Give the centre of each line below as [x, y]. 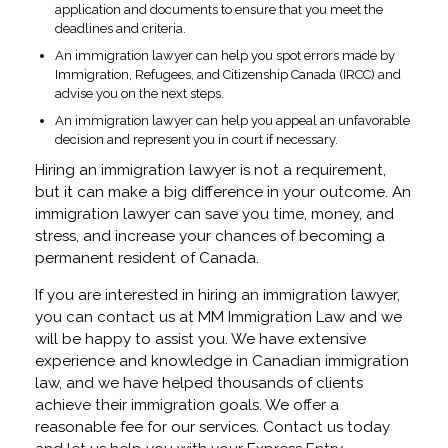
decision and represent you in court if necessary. [196, 140]
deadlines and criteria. [120, 29]
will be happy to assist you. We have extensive [200, 339]
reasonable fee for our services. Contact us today [212, 427]
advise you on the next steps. [139, 94]
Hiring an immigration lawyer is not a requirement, [210, 170]
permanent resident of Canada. [147, 258]
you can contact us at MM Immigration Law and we [218, 317]
